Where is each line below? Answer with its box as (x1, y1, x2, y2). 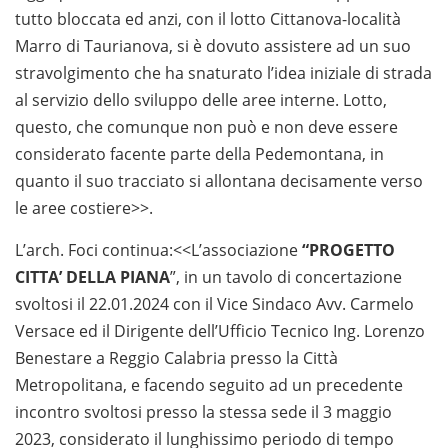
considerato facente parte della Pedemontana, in (15, 143, 384, 166)
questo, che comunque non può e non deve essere (15, 116, 398, 139)
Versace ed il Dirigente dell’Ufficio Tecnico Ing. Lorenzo (15, 320, 425, 343)
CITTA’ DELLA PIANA (15, 266, 170, 289)
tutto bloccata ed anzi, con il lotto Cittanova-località (15, 8, 401, 31)
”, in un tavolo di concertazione (170, 266, 402, 289)
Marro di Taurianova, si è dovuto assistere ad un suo (15, 35, 411, 58)
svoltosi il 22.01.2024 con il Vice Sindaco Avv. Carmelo (15, 293, 414, 316)
